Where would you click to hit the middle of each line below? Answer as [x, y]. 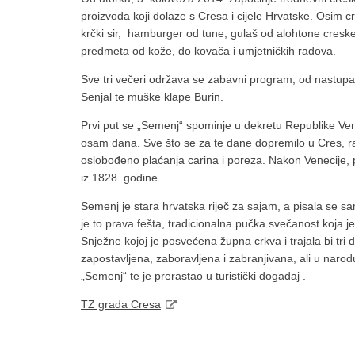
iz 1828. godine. [121, 177]
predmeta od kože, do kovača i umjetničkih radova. [208, 51]
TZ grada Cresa [121, 304]
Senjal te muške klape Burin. [152, 97]
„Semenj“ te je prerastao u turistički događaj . [193, 276]
